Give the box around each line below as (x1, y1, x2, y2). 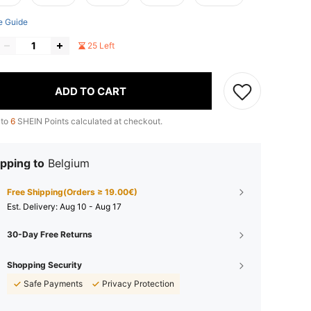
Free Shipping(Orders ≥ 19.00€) (7, 187, 137, 198)
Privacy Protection (102, 278, 174, 289)
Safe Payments (24, 278, 83, 289)
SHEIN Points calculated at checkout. (15, 116, 162, 127)
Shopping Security (7, 260, 82, 271)
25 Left (87, 40, 115, 51)
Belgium (48, 156, 90, 171)
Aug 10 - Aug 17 (60, 201, 121, 212)
